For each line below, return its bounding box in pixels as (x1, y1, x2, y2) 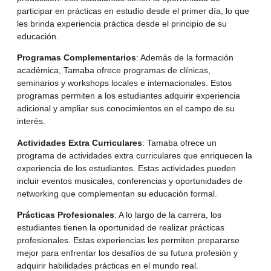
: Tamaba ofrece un (142, 137, 217, 148)
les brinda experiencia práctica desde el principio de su (17, 18, 227, 28)
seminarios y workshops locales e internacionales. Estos (17, 78, 232, 88)
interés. (17, 116, 45, 126)
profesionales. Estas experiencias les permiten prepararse (17, 235, 240, 245)
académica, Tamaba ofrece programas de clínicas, (17, 65, 211, 76)
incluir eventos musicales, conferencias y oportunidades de (17, 175, 243, 186)
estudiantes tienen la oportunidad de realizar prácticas (17, 222, 224, 232)
